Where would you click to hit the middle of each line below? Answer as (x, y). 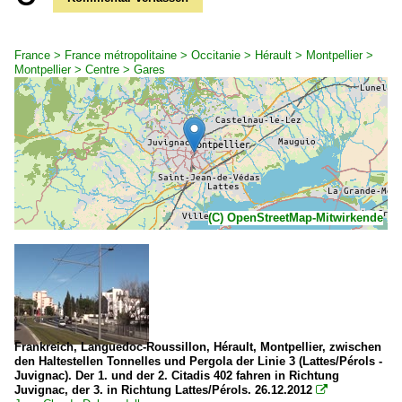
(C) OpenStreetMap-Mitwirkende (296, 218)
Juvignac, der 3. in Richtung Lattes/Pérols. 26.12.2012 (163, 390)
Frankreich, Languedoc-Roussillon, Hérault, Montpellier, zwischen (198, 347)
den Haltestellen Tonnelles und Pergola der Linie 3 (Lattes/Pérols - (198, 361)
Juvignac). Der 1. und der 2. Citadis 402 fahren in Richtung (177, 376)
